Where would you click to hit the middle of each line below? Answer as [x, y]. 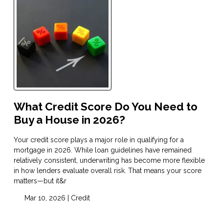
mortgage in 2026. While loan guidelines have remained [103, 150]
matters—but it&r [40, 181]
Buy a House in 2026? [69, 120]
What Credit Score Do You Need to [106, 107]
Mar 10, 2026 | [46, 198]
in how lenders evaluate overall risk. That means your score [108, 170]
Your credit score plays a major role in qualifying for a [99, 140]
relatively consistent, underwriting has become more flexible [109, 160]
